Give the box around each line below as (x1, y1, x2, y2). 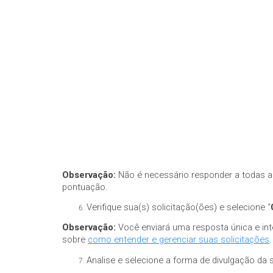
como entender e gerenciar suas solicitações (88, 234, 269, 246)
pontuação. (62, 181, 108, 193)
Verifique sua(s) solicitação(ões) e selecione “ (87, 201, 271, 213)
